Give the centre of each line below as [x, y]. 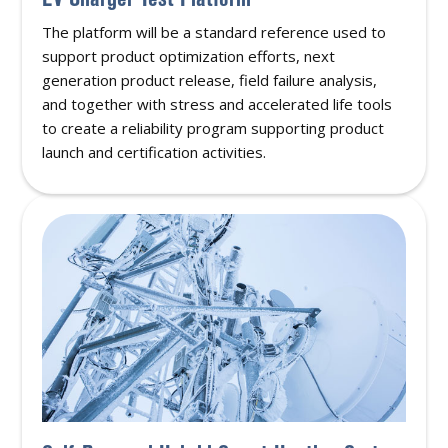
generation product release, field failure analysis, [210, 80]
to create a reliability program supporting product [213, 128]
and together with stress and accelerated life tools [217, 104]
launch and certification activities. [154, 152]
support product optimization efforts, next [189, 56]
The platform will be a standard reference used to [214, 32]
